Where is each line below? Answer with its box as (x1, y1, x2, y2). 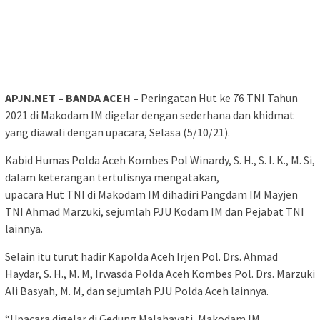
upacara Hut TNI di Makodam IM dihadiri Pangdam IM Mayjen (5, 187, 298, 202)
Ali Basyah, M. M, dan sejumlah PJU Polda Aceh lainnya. (5, 284, 269, 299)
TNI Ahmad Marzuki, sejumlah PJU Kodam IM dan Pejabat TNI (5, 204, 304, 219)
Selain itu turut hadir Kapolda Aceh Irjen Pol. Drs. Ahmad (5, 249, 278, 264)
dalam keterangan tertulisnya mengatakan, (5, 170, 219, 185)
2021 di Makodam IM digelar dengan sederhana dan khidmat (5, 108, 294, 123)
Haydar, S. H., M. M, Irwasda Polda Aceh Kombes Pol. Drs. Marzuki (5, 266, 315, 281)
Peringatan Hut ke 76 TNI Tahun (139, 91, 298, 106)
